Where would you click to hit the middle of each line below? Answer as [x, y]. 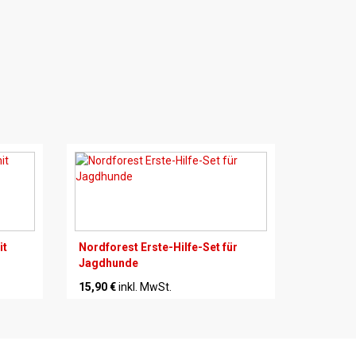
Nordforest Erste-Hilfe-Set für [158, 247]
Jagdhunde [108, 263]
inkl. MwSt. [145, 286]
